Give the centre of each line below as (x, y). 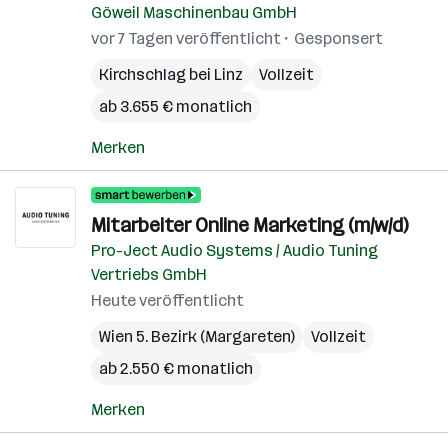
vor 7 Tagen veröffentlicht (186, 38)
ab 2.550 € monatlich (176, 368)
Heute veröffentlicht (167, 300)
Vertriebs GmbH (149, 274)
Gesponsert (338, 38)
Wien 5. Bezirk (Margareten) (197, 336)
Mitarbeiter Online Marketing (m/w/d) (249, 225)
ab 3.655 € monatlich (175, 106)
